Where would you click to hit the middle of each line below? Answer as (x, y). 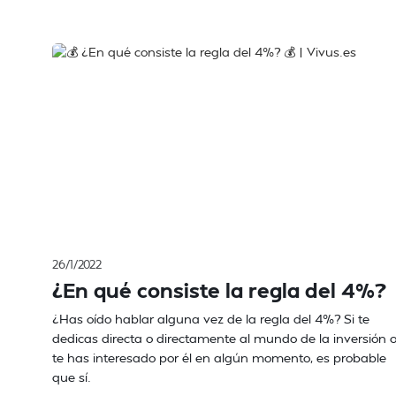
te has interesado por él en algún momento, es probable (219, 358)
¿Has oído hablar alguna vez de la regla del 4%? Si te (211, 319)
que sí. (72, 377)
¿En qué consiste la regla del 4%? (219, 289)
